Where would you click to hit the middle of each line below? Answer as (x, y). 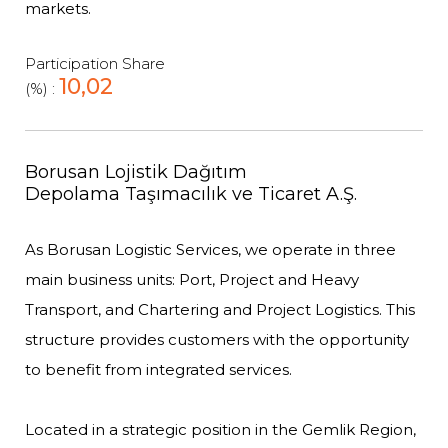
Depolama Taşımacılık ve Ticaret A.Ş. (191, 194)
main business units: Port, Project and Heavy (192, 279)
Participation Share (95, 63)
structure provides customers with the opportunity (217, 339)
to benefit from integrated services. (158, 369)
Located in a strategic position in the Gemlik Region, (220, 429)
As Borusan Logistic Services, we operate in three (210, 249)
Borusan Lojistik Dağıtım (136, 172)
